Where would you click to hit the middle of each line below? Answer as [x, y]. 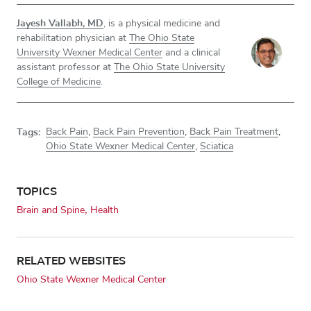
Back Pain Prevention [139, 132]
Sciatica [217, 146]
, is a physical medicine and [162, 23]
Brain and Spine [51, 210]
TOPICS [37, 191]
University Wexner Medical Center [90, 52]
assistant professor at [65, 67]
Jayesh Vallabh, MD [60, 23]
